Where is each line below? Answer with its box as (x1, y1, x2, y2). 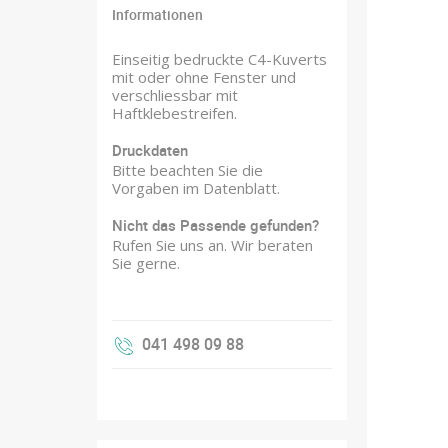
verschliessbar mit (112, 84, 238, 105)
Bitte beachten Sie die (112, 159, 263, 180)
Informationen (112, 4, 203, 24)
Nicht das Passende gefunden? (112, 214, 319, 235)
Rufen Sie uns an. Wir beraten (112, 234, 313, 255)
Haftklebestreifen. (112, 102, 249, 123)
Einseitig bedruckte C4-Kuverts (112, 48, 327, 69)
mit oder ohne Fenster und (112, 66, 296, 87)
